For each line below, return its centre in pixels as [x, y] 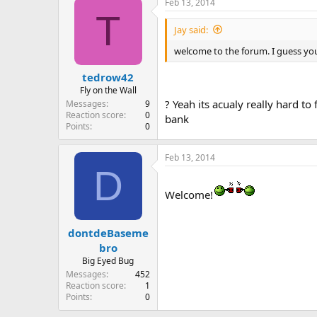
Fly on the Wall [108, 90]
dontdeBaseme [108, 232]
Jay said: [191, 29]
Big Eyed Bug [108, 260]
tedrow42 [108, 77]
